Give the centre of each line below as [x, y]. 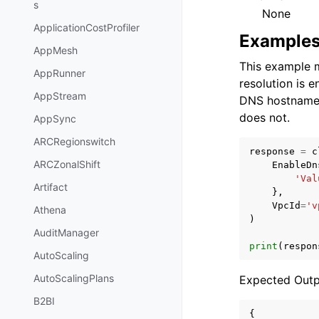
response [272, 151]
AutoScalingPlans [74, 278]
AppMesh [56, 51]
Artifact [51, 187]
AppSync [55, 119]
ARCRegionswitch [74, 142]
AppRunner [59, 73]
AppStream [60, 96]
